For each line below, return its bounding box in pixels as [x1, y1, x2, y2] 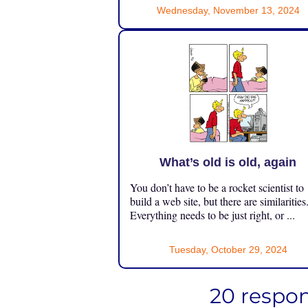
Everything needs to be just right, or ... [130, 207, 295, 222]
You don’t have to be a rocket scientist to [130, 179, 304, 195]
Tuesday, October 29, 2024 [168, 243, 287, 255]
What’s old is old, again [159, 155, 297, 169]
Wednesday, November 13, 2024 [156, 4, 300, 16]
